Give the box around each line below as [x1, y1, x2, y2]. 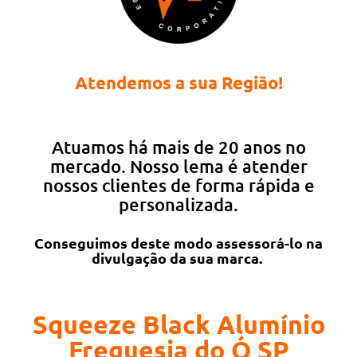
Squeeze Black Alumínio [32, 308, 325, 340]
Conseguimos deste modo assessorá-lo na [34, 233, 323, 252]
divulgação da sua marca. [92, 248, 265, 267]
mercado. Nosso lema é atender [49, 155, 308, 177]
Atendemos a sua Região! [74, 71, 283, 93]
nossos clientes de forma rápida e [42, 174, 315, 196]
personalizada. [119, 193, 238, 215]
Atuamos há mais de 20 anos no [51, 135, 306, 158]
